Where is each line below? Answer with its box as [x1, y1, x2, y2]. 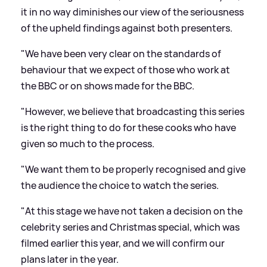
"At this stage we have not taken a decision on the [21, 204, 243, 218]
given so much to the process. [21, 136, 154, 150]
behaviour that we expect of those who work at [21, 63, 230, 76]
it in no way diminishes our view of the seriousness [21, 5, 244, 18]
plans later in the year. [21, 252, 119, 266]
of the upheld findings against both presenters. [21, 21, 232, 35]
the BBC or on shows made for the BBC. [21, 79, 194, 92]
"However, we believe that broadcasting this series [21, 104, 244, 118]
